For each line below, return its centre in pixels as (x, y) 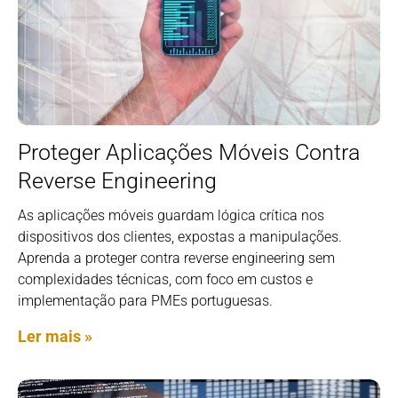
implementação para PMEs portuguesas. (145, 300)
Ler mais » (55, 336)
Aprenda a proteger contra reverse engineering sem (176, 258)
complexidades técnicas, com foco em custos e (165, 279)
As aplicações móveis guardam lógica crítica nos (171, 215)
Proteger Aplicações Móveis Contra (189, 152)
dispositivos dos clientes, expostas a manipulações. (180, 236)
